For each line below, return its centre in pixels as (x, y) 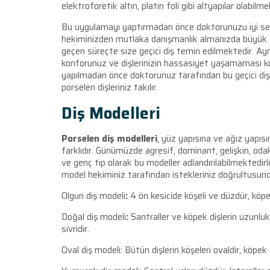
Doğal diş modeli (94, 217)
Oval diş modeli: (92, 250)
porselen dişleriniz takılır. (111, 88)
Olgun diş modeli (93, 196)
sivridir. (75, 229)
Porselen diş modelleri (109, 139)
